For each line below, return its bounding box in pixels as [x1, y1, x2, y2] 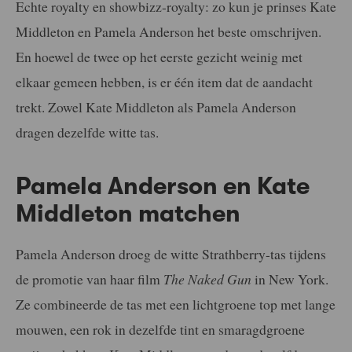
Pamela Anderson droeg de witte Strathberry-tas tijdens [16, 244, 326, 263]
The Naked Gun [163, 269, 251, 288]
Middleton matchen [16, 199, 240, 228]
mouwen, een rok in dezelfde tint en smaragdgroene [16, 319, 305, 339]
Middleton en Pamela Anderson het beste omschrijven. [16, 21, 321, 41]
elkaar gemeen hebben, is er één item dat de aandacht [16, 71, 313, 91]
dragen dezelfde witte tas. [16, 122, 159, 141]
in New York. [251, 269, 328, 288]
